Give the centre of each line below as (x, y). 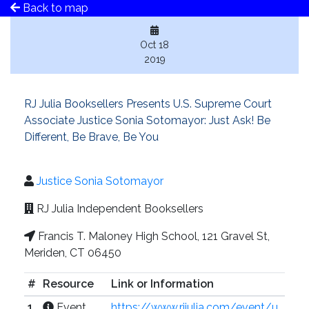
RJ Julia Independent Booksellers (119, 209)
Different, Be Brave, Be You (91, 137)
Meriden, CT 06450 (73, 253)
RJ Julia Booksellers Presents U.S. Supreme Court (148, 104)
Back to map (54, 8)
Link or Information (162, 284)
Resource (68, 284)
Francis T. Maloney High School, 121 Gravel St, (152, 236)
